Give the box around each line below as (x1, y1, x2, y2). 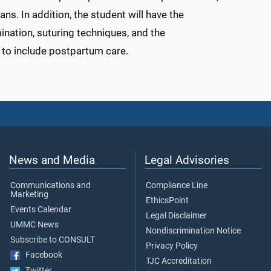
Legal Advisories (145, 153, 229, 168)
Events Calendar (10, 204, 71, 215)
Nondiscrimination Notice (146, 226, 241, 237)
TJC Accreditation (146, 256, 212, 267)
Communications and (10, 180, 91, 191)
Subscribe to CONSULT (10, 235, 95, 246)
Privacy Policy (146, 241, 198, 252)
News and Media (9, 153, 95, 168)
